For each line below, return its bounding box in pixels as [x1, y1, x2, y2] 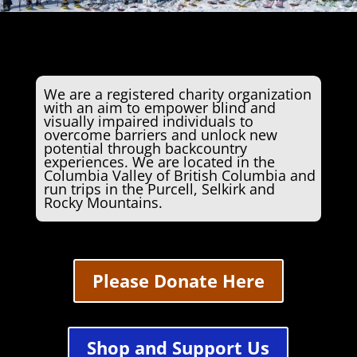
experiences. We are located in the [43, 152, 275, 172]
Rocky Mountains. [43, 193, 163, 213]
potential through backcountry [43, 139, 247, 159]
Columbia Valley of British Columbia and [43, 166, 316, 186]
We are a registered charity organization [43, 84, 312, 104]
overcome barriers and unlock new [43, 125, 277, 145]
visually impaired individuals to [43, 112, 253, 131]
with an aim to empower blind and [43, 98, 276, 118]
